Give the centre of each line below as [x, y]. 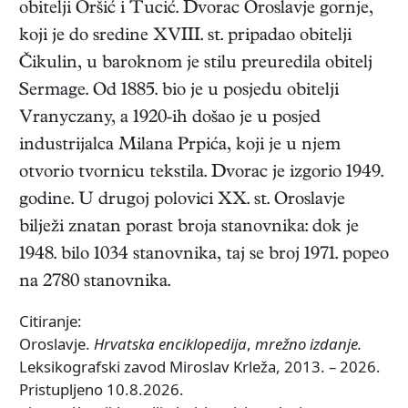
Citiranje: [51, 321]
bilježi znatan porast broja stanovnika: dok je [189, 229]
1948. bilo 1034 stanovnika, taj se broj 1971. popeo [204, 256]
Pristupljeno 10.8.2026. [102, 390]
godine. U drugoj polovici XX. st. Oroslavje [182, 201]
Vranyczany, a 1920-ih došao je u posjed [170, 119]
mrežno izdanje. [308, 344]
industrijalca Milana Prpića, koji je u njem [180, 147]
